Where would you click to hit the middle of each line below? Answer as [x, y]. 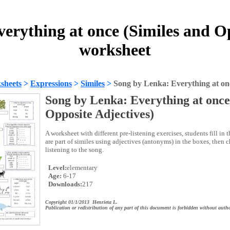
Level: [57, 168]
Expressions [51, 83]
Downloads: [64, 184]
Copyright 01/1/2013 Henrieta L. [81, 202]
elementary [82, 168]
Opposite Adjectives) [100, 114]
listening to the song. [74, 150]
